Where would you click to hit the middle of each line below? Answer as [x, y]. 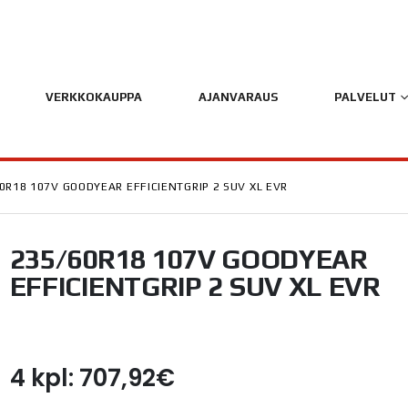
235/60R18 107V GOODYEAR [189, 259]
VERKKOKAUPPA [93, 97]
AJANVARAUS [238, 97]
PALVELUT [365, 97]
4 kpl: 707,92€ [92, 378]
